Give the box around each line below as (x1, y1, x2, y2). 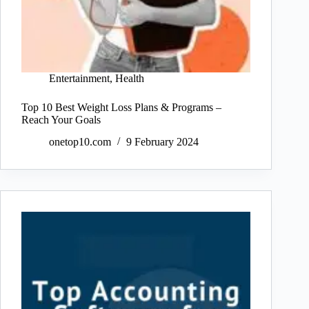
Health (115, 72, 144, 84)
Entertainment (49, 72, 110, 84)
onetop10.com (49, 136, 111, 148)
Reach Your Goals (21, 113, 101, 126)
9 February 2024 (126, 136, 199, 148)
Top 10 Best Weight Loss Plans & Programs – (21, 101, 221, 113)
